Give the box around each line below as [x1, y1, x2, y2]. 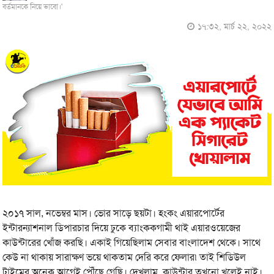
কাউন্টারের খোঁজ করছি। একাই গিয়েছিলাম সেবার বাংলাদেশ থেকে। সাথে [2, 236, 261, 250]
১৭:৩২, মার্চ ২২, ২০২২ [197, 21, 272, 32]
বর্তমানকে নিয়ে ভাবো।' [2, 2, 63, 12]
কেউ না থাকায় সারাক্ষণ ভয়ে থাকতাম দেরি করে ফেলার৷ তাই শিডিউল [2, 251, 246, 264]
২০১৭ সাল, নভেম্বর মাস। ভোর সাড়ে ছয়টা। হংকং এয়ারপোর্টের [2, 207, 225, 220]
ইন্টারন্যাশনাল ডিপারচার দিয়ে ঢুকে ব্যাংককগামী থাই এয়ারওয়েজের [2, 221, 241, 235]
